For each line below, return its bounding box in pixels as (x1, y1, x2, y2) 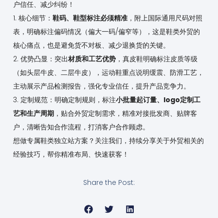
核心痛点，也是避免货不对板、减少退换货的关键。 (13, 40, 170, 51)
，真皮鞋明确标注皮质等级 (115, 54, 198, 64)
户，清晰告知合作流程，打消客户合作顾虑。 (13, 122, 149, 132)
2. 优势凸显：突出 (13, 54, 68, 64)
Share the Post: (83, 177, 135, 187)
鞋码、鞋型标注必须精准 (52, 13, 127, 23)
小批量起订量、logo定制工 (115, 95, 200, 105)
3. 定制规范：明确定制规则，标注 (13, 95, 116, 105)
